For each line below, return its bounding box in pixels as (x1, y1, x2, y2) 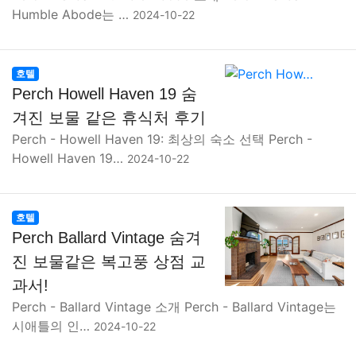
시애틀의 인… (12, 318, 94, 334)
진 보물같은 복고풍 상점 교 (12, 253, 206, 270)
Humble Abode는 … (12, 6, 133, 22)
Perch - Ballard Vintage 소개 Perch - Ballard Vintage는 (12, 299, 336, 315)
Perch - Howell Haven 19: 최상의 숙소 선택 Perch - (12, 131, 312, 147)
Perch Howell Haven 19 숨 (12, 85, 197, 103)
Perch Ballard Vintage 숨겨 (12, 229, 201, 246)
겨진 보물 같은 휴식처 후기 (12, 109, 206, 126)
